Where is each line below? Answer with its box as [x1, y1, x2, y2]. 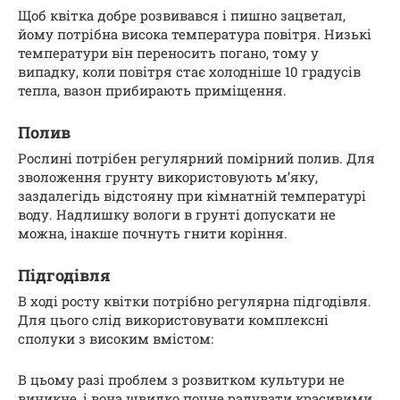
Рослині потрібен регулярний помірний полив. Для [18, 149, 375, 168]
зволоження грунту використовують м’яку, [18, 168, 318, 187]
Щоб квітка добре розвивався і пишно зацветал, [18, 6, 346, 25]
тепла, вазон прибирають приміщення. [18, 81, 287, 100]
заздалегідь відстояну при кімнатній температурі [18, 187, 366, 205]
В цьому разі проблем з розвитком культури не [18, 371, 345, 389]
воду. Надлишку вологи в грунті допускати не [18, 205, 336, 224]
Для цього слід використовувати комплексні [18, 311, 329, 329]
